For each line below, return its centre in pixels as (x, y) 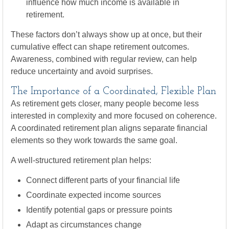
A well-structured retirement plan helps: (81, 160)
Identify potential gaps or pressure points (99, 210)
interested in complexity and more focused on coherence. (114, 116)
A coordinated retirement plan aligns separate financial (109, 128)
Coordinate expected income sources (94, 195)
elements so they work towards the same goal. (94, 140)
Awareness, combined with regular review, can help (104, 59)
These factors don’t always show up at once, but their (106, 35)
